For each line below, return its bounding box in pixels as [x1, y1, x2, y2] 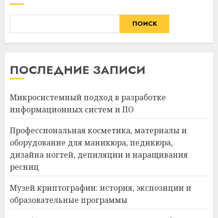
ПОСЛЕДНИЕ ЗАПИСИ [10, 61, 145, 78]
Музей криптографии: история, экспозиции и [10, 182, 191, 193]
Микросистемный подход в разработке [10, 91, 166, 103]
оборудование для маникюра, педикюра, [10, 137, 173, 148]
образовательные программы [10, 194, 127, 205]
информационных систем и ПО [10, 104, 134, 115]
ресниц [10, 161, 39, 172]
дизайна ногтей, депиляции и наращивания [10, 149, 188, 160]
